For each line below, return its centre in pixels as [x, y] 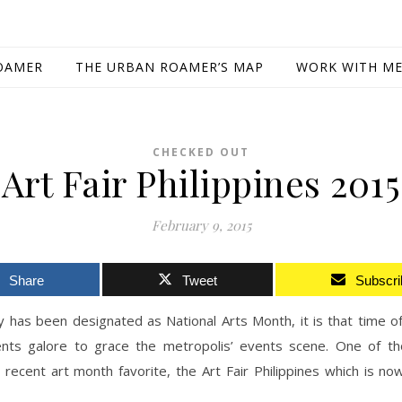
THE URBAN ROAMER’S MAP [169, 67]
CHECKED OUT [201, 152]
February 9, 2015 [201, 225]
